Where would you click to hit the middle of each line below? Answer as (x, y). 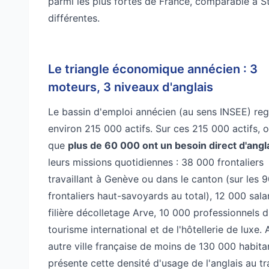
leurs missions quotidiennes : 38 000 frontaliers (156, 162)
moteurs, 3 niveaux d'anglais (131, 87)
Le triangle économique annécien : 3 (153, 69)
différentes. (74, 18)
